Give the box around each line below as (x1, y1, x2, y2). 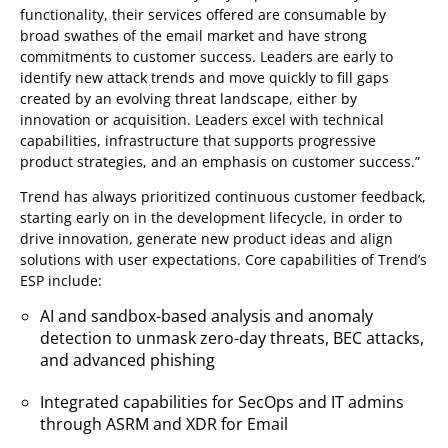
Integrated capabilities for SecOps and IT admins (40, 391, 404, 413)
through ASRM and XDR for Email (40, 413, 288, 435)
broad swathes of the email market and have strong (20, 26, 367, 45)
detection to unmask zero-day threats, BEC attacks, (40, 327, 424, 349)
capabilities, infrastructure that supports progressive (20, 131, 376, 150)
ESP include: (20, 271, 102, 290)
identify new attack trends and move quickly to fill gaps (20, 68, 389, 87)
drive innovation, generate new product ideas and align (20, 229, 393, 248)
